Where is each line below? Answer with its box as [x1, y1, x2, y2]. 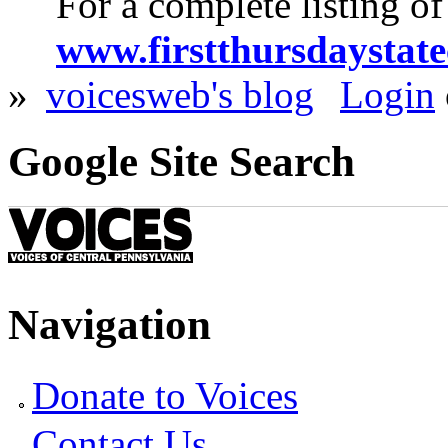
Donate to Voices [32, 373, 298, 417]
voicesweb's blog [46, 72, 314, 116]
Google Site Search [8, 137, 355, 185]
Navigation [8, 301, 211, 349]
